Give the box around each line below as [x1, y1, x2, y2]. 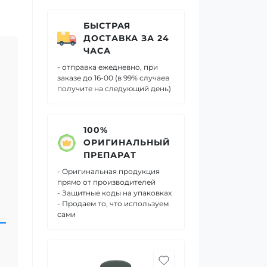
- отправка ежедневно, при [57, 63, 158, 72]
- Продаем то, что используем [57, 199, 169, 208]
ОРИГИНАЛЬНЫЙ [83, 137, 170, 148]
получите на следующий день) [57, 84, 171, 93]
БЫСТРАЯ [83, 20, 131, 31]
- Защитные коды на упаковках [57, 188, 172, 197]
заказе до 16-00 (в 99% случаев [57, 73, 169, 82]
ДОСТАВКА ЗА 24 [83, 33, 169, 44]
